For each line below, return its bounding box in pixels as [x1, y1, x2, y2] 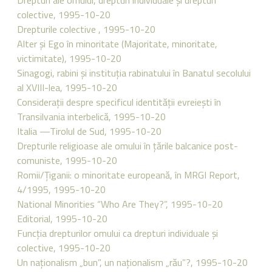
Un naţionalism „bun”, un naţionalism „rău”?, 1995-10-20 [17, 255, 248, 270]
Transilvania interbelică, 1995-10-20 [17, 109, 166, 124]
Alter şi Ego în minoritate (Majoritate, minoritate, [17, 36, 217, 51]
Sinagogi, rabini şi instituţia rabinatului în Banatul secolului [17, 66, 251, 80]
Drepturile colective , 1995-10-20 [17, 22, 155, 36]
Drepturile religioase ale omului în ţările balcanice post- [17, 138, 238, 153]
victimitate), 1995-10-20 [17, 51, 121, 66]
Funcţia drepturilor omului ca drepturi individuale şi [17, 226, 218, 240]
